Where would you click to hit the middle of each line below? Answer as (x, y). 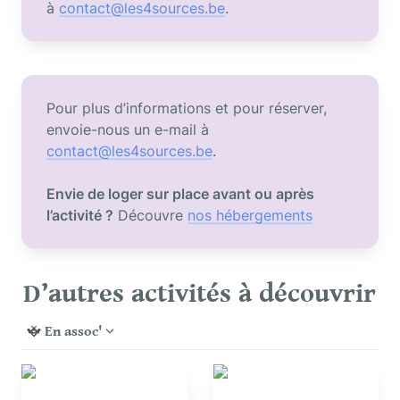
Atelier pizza (255, 373)
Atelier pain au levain (92, 373)
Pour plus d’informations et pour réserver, (187, 108)
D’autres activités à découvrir (200, 293)
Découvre (151, 215)
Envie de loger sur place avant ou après (181, 193)
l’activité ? (80, 215)
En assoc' (73, 331)
